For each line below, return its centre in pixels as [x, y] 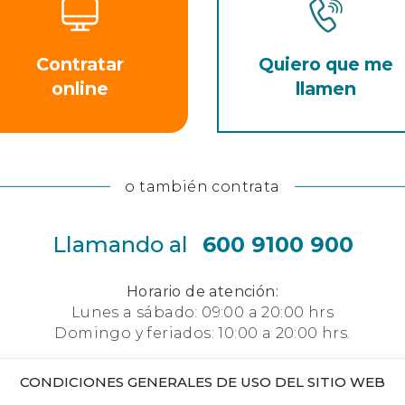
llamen [325, 89]
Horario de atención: [202, 292]
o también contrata [202, 186]
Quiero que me [325, 65]
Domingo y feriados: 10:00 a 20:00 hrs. [202, 334]
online [80, 89]
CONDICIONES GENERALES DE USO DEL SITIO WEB [202, 382]
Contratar [80, 65]
